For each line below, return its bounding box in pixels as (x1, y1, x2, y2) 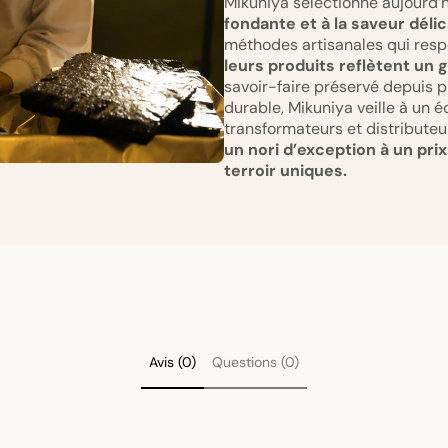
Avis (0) (149, 353, 196, 372)
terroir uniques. (224, 160, 347, 182)
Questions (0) (212, 353, 299, 372)
